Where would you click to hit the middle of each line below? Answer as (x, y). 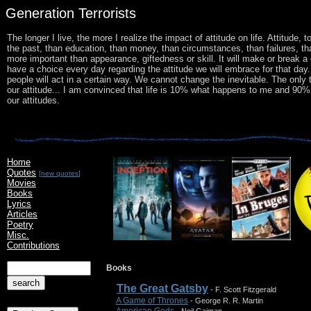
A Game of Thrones (152, 301)
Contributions (33, 245)
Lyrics (19, 204)
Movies (22, 183)
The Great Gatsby (162, 288)
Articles (22, 214)
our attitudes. (33, 100)
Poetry (20, 225)
